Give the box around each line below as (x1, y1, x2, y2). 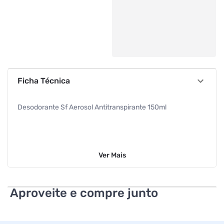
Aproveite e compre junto (9, 186, 158, 200)
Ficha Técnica (17, 76, 70, 85)
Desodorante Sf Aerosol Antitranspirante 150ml (17, 103, 166, 111)
